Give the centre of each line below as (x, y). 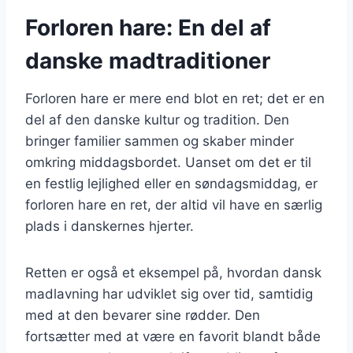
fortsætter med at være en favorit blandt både (173, 336)
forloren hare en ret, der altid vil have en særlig (174, 204)
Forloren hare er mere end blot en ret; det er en (175, 98)
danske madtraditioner (148, 60)
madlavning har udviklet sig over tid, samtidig (169, 294)
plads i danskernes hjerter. (110, 226)
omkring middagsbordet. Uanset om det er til (168, 162)
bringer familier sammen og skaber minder (160, 141)
